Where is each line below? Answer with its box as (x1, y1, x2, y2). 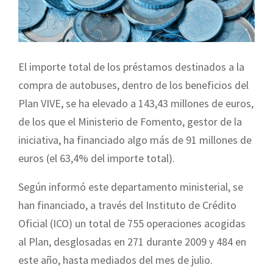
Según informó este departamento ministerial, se (18, 179, 243, 194)
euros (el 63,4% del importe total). (18, 151, 175, 165)
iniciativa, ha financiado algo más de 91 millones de (18, 132, 252, 147)
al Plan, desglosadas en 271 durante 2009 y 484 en (18, 234, 246, 249)
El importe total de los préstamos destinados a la (18, 59, 244, 74)
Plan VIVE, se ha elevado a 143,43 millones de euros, (18, 96, 253, 110)
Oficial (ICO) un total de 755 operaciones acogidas (18, 216, 246, 230)
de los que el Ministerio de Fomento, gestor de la (18, 114, 242, 129)
